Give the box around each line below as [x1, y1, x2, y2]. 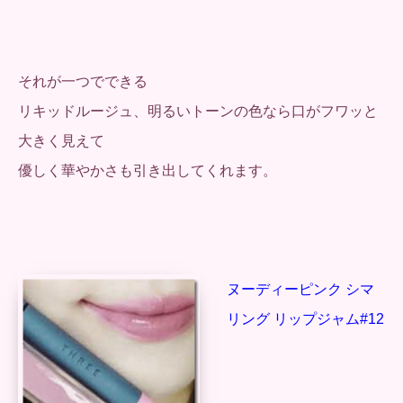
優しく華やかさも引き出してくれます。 [18, 163, 277, 179]
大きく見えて [18, 133, 104, 149]
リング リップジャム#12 [227, 311, 384, 327]
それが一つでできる [18, 74, 148, 90]
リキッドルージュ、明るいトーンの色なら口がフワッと [18, 103, 378, 120]
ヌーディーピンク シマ [227, 282, 374, 298]
